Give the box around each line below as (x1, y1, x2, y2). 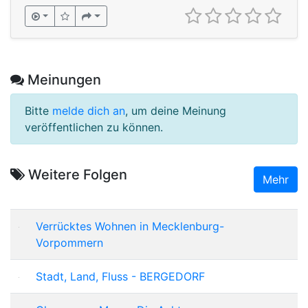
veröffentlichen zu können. (25, 120, 163, 134)
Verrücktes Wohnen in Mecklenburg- (36, 219, 224, 233)
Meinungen (24, 71, 101, 88)
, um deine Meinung (125, 103, 226, 118)
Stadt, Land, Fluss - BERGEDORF (36, 269, 205, 283)
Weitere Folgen (25, 166, 127, 183)
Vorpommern (36, 235, 103, 250)
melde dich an (52, 103, 125, 118)
